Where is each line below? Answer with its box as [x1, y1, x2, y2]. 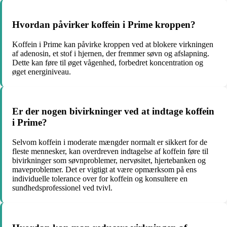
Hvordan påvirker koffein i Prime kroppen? [12, 19, 196, 30]
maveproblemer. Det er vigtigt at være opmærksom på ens [12, 165, 197, 174]
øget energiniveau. [12, 67, 71, 76]
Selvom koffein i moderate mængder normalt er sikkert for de [12, 137, 207, 146]
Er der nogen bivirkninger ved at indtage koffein [12, 106, 214, 117]
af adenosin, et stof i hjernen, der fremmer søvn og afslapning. [12, 49, 209, 58]
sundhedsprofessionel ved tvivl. [12, 183, 112, 192]
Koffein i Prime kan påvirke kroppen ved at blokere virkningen [12, 40, 213, 49]
